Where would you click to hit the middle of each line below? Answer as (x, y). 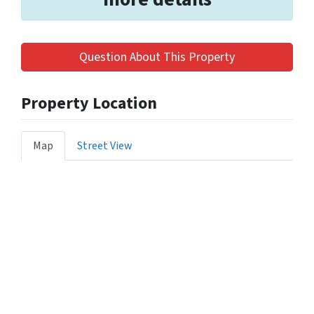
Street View (105, 145)
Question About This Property (157, 57)
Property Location (89, 103)
